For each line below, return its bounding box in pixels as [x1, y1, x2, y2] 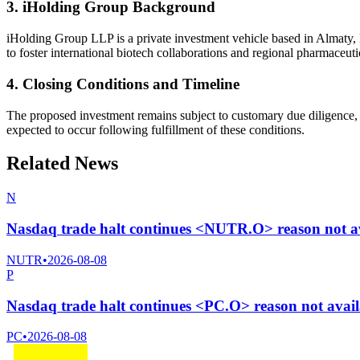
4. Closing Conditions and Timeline [6, 75, 239, 92]
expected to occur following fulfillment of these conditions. [6, 122, 305, 137]
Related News [6, 153, 118, 174]
